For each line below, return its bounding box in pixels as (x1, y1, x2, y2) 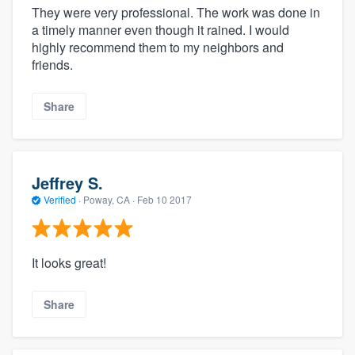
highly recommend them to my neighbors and (32, 37, 284, 56)
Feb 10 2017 (137, 192, 192, 206)
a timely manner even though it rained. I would (32, 20, 289, 39)
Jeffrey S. (32, 170, 103, 194)
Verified (41, 192, 78, 206)
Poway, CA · (81, 192, 137, 206)
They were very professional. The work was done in (32, 2, 320, 21)
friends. (32, 55, 73, 74)
